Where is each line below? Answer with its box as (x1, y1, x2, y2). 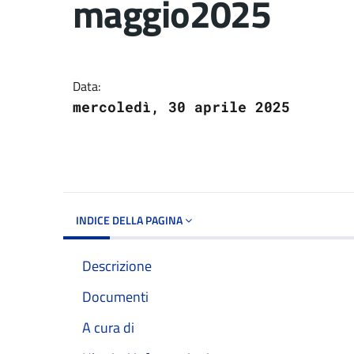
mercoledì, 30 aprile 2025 (73, 96, 290, 116)
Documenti (82, 285, 149, 307)
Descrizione (82, 254, 152, 277)
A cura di (82, 317, 134, 338)
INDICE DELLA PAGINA (76, 211, 185, 228)
